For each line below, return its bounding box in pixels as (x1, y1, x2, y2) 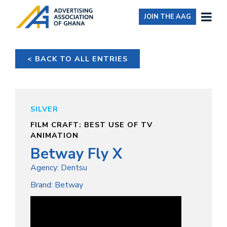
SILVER (30, 103, 58, 114)
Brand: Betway (30, 179, 83, 191)
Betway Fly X (30, 143, 122, 164)
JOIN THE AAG (143, 12, 191, 22)
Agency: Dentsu (30, 162, 87, 173)
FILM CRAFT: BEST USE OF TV (30, 119, 153, 130)
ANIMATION (30, 130, 79, 140)
